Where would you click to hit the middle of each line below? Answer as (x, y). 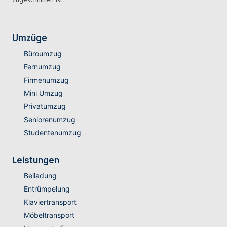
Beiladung (40, 176)
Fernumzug (42, 67)
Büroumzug (43, 54)
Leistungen (36, 160)
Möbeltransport (49, 215)
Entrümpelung (47, 189)
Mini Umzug (43, 93)
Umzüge (30, 38)
